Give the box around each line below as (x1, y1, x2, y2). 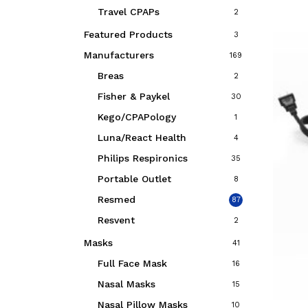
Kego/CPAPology (98, 111, 176, 122)
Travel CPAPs (98, 6, 159, 17)
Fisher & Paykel (98, 91, 170, 102)
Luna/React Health (98, 132, 186, 143)
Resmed (98, 194, 135, 205)
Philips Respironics (98, 153, 188, 164)
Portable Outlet (98, 173, 171, 184)
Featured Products (84, 29, 173, 40)
